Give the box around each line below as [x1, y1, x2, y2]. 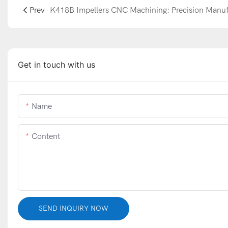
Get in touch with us [18, 60, 95, 70]
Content [32, 132, 60, 141]
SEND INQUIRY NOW [39, 204, 108, 213]
